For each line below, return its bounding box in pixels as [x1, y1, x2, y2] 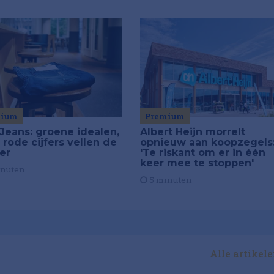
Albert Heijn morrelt [139, 125, 245, 138]
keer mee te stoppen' [139, 157, 254, 169]
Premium [144, 110, 185, 122]
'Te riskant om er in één [139, 146, 265, 158]
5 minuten [147, 174, 192, 185]
